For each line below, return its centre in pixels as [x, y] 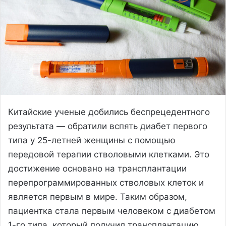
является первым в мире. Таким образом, [98, 196]
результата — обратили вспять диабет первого [108, 126]
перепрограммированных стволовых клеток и [106, 182]
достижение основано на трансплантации [97, 168]
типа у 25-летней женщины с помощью [92, 140]
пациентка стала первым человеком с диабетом [112, 211]
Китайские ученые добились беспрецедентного [109, 112]
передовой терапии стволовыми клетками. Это [109, 154]
